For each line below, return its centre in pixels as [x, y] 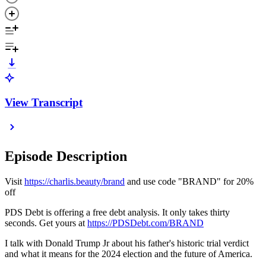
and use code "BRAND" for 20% [189, 182]
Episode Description [66, 156]
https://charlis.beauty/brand [75, 182]
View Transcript [44, 102]
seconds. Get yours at [46, 223]
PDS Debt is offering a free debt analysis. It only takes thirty [117, 213]
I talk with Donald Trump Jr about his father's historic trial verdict [127, 243]
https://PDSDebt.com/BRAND [145, 223]
